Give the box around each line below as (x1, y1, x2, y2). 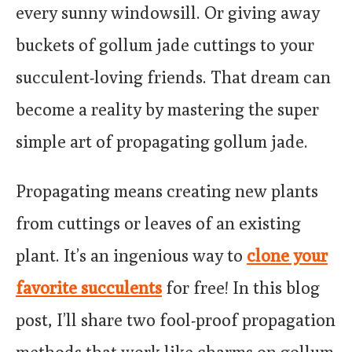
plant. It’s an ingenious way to (16, 245, 247, 266)
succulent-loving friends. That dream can (16, 67, 331, 87)
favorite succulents (16, 277, 162, 298)
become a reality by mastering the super (16, 99, 319, 119)
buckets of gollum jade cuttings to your (16, 35, 314, 55)
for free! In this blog (162, 277, 320, 298)
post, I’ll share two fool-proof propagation (16, 310, 335, 330)
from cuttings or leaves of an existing (16, 213, 301, 233)
